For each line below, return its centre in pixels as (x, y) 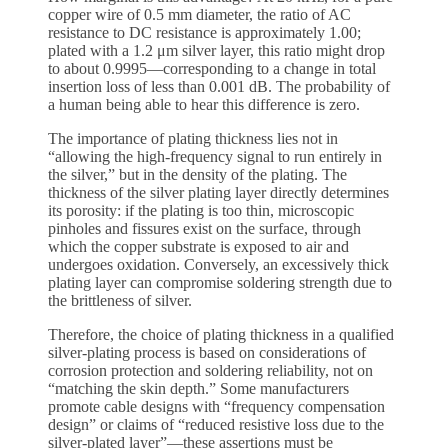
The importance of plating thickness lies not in (193, 139)
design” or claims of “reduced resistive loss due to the (216, 425)
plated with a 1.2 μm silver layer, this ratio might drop (216, 51)
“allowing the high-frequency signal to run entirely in (215, 157)
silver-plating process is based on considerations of (207, 353)
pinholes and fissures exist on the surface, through (204, 229)
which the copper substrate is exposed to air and (198, 247)
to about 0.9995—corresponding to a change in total (212, 69)
